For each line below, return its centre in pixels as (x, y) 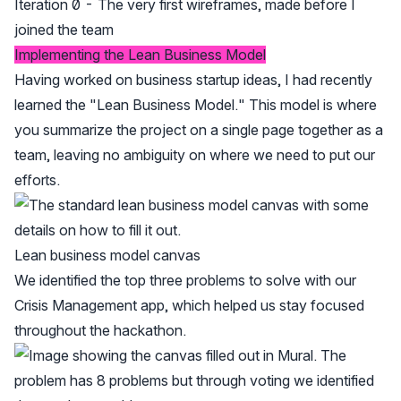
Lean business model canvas (107, 256)
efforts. (37, 180)
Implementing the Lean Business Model (140, 55)
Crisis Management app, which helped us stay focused (189, 306)
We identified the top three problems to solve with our (185, 281)
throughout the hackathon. (100, 331)
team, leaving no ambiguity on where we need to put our (195, 155)
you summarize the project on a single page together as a (199, 130)
